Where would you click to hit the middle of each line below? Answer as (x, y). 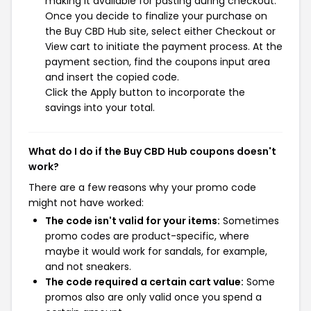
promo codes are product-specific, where (147, 236)
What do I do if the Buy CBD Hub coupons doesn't (152, 151)
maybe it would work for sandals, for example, (156, 251)
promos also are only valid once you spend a (153, 297)
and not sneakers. (88, 267)
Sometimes (250, 221)
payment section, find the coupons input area (158, 62)
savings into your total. (100, 108)
